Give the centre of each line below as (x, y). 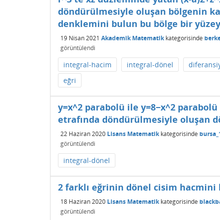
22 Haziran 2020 (83, 134)
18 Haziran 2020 (83, 201)
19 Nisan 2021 (80, 38)
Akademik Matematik (133, 38)
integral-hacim (87, 65)
